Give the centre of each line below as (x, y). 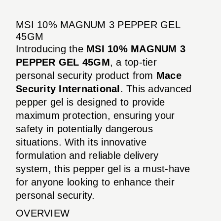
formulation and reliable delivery (87, 155)
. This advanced (156, 89)
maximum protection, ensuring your (95, 115)
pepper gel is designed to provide (91, 102)
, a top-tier (133, 62)
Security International (68, 89)
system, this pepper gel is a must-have (103, 168)
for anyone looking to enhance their (95, 182)
